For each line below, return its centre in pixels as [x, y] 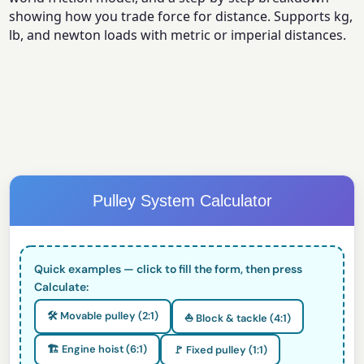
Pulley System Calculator [182, 201]
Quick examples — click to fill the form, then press [169, 269]
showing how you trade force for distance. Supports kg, [181, 17]
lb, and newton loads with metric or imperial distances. [178, 35]
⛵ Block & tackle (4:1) [238, 318]
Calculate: [62, 287]
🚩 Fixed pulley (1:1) [221, 350]
